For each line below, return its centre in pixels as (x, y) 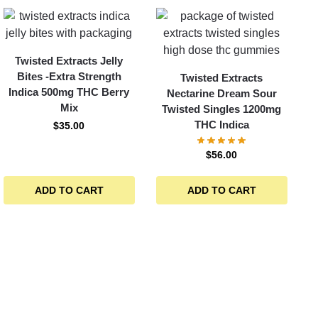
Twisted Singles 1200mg (222, 109)
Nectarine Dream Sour (221, 93)
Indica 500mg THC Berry (69, 92)
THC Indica (221, 125)
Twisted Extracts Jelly (69, 61)
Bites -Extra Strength (69, 76)
